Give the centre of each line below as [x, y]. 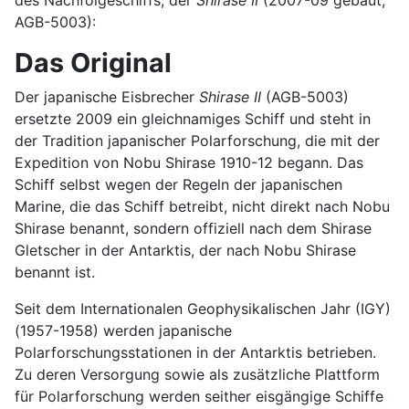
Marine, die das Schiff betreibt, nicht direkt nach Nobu [202, 206]
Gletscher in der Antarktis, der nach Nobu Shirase [185, 250]
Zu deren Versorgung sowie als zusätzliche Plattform [197, 374]
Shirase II [230, 96]
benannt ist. [55, 272]
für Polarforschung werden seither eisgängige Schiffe [199, 396]
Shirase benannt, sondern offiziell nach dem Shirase [193, 228]
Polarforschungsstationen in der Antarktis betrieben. [195, 352]
